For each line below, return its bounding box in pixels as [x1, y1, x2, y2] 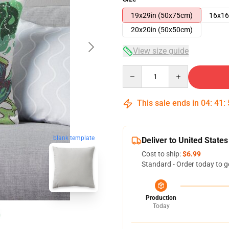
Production [146, 194, 176, 201]
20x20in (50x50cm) [131, 26, 193, 34]
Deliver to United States [142, 135, 228, 145]
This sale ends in [135, 98, 201, 108]
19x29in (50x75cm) [131, 11, 193, 19]
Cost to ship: [142, 150, 182, 158]
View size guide [133, 46, 189, 56]
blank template [53, 134, 95, 142]
